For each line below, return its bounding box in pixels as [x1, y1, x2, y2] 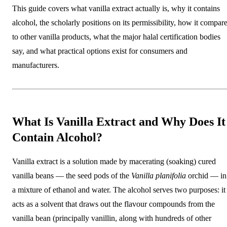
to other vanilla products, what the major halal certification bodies [12, 32, 220, 41]
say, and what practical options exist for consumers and [12, 46, 187, 55]
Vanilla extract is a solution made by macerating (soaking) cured [12, 157, 216, 166]
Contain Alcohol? [12, 130, 102, 144]
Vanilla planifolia [131, 171, 186, 180]
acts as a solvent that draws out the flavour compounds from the [12, 199, 215, 208]
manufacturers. [12, 60, 59, 69]
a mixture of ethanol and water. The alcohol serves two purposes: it [12, 185, 225, 194]
